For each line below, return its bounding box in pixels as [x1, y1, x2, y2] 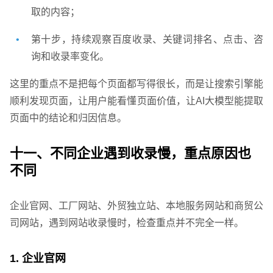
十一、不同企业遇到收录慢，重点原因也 [9, 146, 251, 161]
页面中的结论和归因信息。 [9, 113, 127, 124]
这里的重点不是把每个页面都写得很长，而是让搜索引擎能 [9, 79, 264, 90]
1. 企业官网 [9, 252, 66, 265]
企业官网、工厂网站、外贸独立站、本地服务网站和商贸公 [9, 200, 264, 211]
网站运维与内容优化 [69, 129, 157, 140]
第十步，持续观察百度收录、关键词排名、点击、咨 [30, 34, 264, 45]
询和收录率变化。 [30, 51, 109, 62]
